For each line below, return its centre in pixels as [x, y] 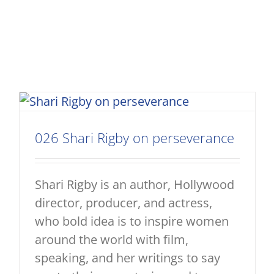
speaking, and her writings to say [128, 258]
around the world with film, [112, 239]
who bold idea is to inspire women [132, 221]
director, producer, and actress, [124, 203]
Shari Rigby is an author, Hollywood [135, 184]
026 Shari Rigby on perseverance [135, 138]
